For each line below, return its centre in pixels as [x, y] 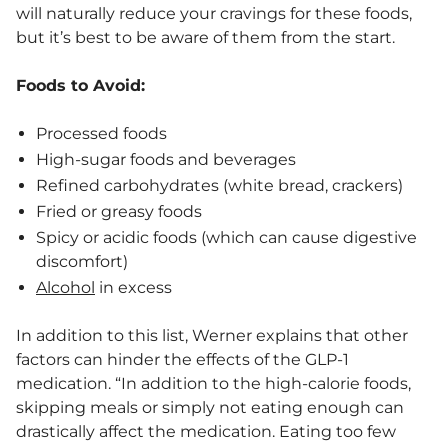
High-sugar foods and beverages [166, 159]
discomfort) [82, 261]
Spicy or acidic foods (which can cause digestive [226, 237]
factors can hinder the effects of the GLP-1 [182, 359]
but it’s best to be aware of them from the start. [207, 37]
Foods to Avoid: [80, 85]
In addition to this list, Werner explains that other [212, 335]
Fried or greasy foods [119, 211]
